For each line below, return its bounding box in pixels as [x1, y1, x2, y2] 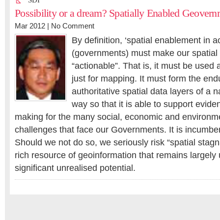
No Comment [51, 22, 94, 30]
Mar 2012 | [15, 22, 51, 30]
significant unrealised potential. [15, 163, 136, 173]
